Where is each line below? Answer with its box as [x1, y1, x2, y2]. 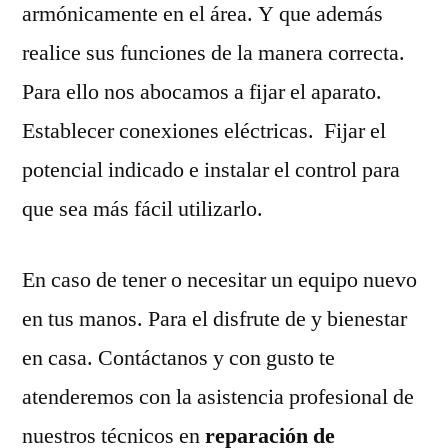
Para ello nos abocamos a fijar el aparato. [22, 77, 382, 106]
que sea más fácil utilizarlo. [22, 194, 263, 223]
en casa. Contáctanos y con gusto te [22, 343, 335, 372]
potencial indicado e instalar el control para [22, 155, 400, 184]
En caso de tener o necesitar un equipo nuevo [22, 265, 417, 294]
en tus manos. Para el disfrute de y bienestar [22, 304, 407, 333]
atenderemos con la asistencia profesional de [22, 382, 414, 411]
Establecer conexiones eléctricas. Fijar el [22, 116, 386, 145]
